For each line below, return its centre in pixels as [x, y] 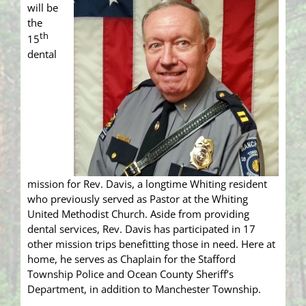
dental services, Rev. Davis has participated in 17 [141, 229]
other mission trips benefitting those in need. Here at [151, 244]
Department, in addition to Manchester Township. [144, 289]
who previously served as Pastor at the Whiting [138, 199]
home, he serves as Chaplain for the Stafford [131, 259]
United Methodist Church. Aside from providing [138, 214]
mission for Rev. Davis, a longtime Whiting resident [147, 184]
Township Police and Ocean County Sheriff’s [130, 274]
